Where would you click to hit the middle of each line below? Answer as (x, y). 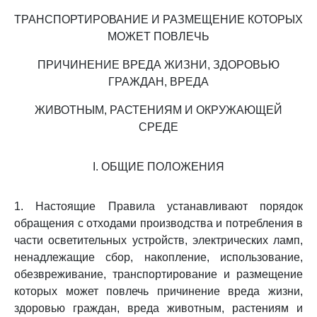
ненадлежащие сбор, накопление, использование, (158, 257)
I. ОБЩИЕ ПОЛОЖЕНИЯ (158, 167)
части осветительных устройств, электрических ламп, (158, 240)
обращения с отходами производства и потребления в (158, 223)
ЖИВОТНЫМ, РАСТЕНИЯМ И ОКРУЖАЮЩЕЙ (158, 110)
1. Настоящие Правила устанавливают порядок (158, 206)
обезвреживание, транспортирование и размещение (158, 274)
